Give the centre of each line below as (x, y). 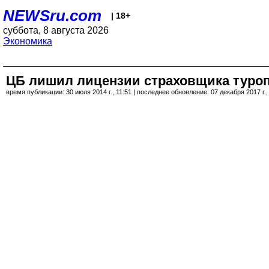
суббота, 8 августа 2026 (56, 30)
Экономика (28, 41)
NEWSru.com (52, 16)
